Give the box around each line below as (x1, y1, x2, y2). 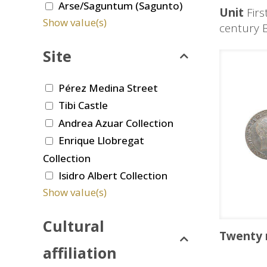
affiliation (43, 242, 117, 263)
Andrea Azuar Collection (58, 116, 173, 130)
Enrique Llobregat (58, 133, 144, 148)
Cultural (43, 215, 104, 236)
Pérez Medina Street (58, 80, 158, 95)
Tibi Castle (58, 98, 108, 113)
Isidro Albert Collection (58, 168, 167, 182)
